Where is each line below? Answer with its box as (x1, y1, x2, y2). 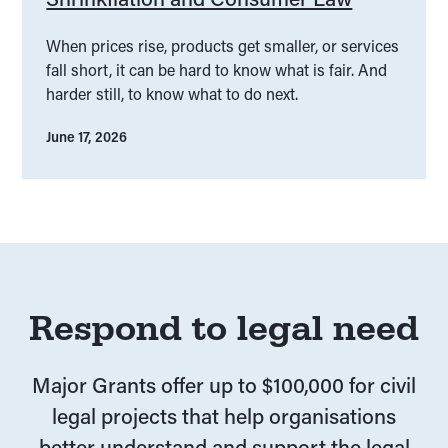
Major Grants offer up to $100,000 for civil (32, 371, 416, 400)
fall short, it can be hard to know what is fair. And (46, 59, 388, 81)
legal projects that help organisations (52, 402, 396, 431)
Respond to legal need (29, 307, 419, 350)
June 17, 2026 (46, 127, 128, 147)
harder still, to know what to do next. (46, 83, 299, 105)
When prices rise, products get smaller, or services (46, 35, 400, 57)
